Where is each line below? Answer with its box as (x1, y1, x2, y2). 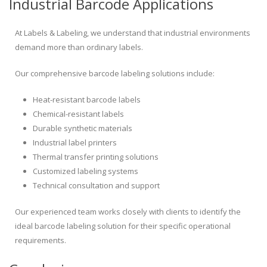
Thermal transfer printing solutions (33, 151, 159, 163)
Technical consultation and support (33, 180, 160, 191)
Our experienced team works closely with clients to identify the (15, 206, 241, 218)
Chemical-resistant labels (33, 108, 124, 120)
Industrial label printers (33, 137, 117, 148)
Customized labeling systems (33, 166, 138, 177)
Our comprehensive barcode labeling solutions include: (15, 68, 215, 79)
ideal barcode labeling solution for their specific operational (15, 221, 231, 232)
